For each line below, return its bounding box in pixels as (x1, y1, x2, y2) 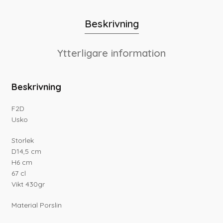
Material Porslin (11, 201, 62, 210)
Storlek (11, 136, 34, 145)
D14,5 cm (11, 147, 42, 156)
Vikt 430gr (11, 180, 45, 189)
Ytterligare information (57, 47, 166, 60)
